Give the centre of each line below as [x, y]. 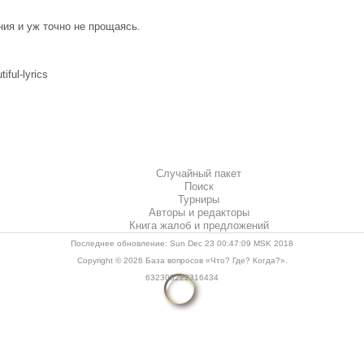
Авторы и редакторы [199, 213]
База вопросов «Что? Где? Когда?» [215, 261]
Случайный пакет [198, 174]
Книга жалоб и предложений [199, 226]
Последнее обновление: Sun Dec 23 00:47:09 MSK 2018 [182, 244]
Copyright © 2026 [111, 261]
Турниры [199, 200]
